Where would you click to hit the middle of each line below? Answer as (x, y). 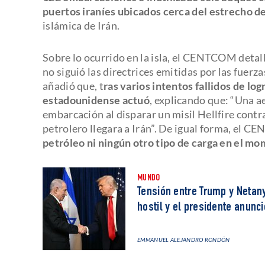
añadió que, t (73, 85)
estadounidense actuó (96, 100)
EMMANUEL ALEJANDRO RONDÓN (184, 239)
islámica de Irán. (81, 25)
